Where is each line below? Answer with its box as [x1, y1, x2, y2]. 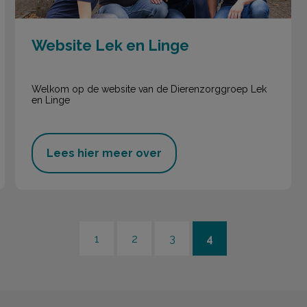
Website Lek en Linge [32, 36, 190, 55]
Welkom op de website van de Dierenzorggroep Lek [32, 83, 267, 95]
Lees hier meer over [47, 147, 162, 160]
